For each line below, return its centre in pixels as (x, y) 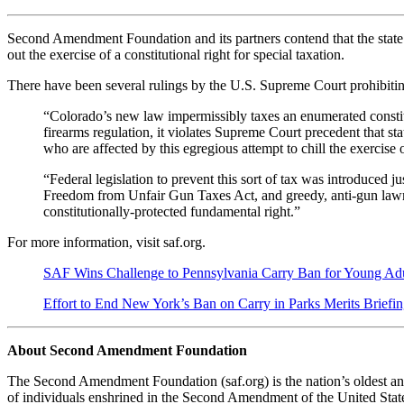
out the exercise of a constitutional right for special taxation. (176, 55)
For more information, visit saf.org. (106, 243)
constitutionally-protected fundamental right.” (172, 212)
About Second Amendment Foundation (127, 351)
